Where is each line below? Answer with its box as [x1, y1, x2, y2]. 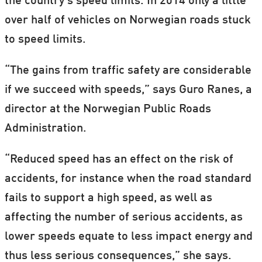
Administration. [4, 123, 87, 135]
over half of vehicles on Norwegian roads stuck [4, 15, 251, 27]
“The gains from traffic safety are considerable [4, 65, 251, 77]
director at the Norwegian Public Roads [4, 104, 211, 116]
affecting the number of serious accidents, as [4, 212, 243, 224]
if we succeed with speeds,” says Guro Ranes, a [4, 84, 252, 96]
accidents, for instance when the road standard [4, 173, 251, 185]
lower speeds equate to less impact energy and [4, 231, 253, 243]
